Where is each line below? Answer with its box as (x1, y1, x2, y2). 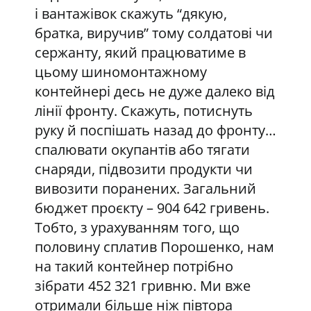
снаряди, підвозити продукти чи (34, 160, 253, 178)
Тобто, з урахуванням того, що (34, 218, 239, 237)
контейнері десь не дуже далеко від (34, 82, 275, 101)
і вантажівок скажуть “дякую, (34, 4, 227, 23)
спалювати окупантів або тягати (34, 140, 250, 159)
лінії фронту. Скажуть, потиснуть (34, 101, 253, 120)
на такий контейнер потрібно (34, 257, 233, 276)
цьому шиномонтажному (34, 62, 207, 81)
